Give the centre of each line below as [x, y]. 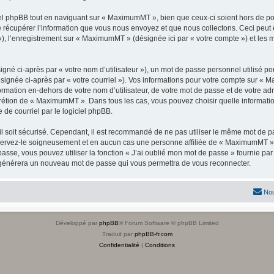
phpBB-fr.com [153, 234]
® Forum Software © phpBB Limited [168, 223]
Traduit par [118, 234]
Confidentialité [119, 245]
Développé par [77, 223]
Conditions [160, 245]
